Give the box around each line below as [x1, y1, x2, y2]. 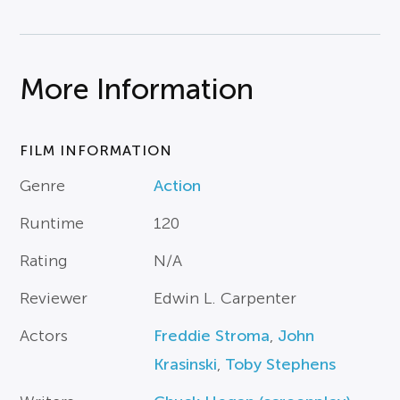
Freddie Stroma [154, 327, 271, 345]
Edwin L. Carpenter [154, 289, 297, 307]
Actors [20, 327, 69, 345]
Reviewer [20, 289, 88, 307]
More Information [20, 73, 254, 105]
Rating [20, 252, 69, 270]
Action [154, 177, 202, 195]
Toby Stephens [225, 355, 337, 373]
